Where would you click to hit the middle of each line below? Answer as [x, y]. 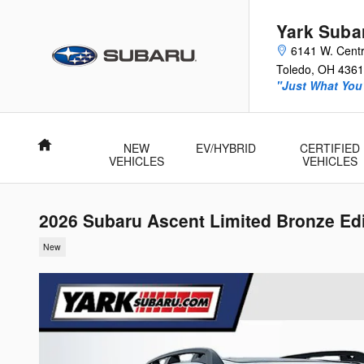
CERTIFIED [329, 148]
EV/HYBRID [225, 148]
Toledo [294, 69]
